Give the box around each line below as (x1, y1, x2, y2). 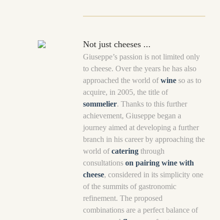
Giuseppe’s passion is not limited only (83, 53, 200, 61)
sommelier (83, 100, 117, 108)
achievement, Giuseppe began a (83, 111, 182, 120)
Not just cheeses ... (83, 39, 151, 49)
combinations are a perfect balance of (83, 206, 198, 214)
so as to (176, 76, 202, 84)
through (138, 147, 165, 155)
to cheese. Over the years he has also (83, 64, 197, 73)
